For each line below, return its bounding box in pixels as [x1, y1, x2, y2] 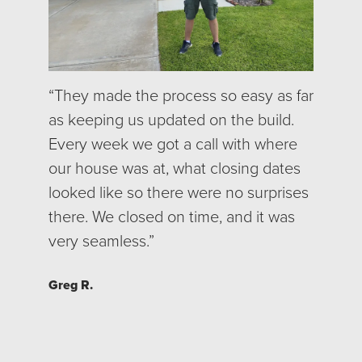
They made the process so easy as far [54, 83, 314, 108]
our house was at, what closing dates [48, 156, 301, 181]
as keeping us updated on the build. [48, 107, 294, 133]
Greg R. [48, 276, 93, 295]
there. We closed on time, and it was [48, 204, 295, 229]
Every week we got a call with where [48, 132, 297, 157]
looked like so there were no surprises [48, 180, 309, 205]
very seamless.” [48, 229, 154, 254]
